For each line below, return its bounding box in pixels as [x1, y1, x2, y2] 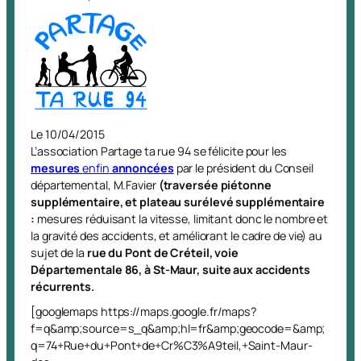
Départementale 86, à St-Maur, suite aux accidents [31, 262, 311, 277]
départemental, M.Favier [31, 177, 156, 193]
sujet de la [31, 245, 85, 260]
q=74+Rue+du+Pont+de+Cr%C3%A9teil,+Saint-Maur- [31, 338, 313, 353]
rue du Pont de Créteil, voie [84, 245, 239, 260]
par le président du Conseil [176, 160, 313, 176]
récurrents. [31, 279, 94, 294]
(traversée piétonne [156, 177, 272, 193]
